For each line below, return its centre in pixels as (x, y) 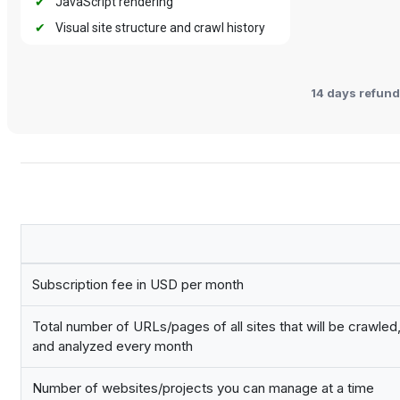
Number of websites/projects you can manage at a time (203, 388)
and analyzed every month (112, 346)
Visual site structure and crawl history (159, 28)
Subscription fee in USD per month (138, 285)
